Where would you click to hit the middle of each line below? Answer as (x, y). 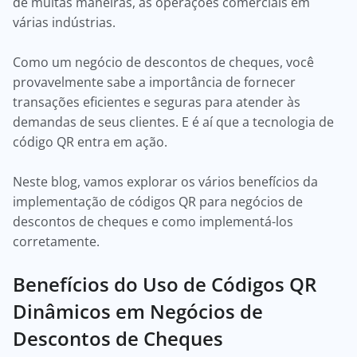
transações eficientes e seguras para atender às (157, 102)
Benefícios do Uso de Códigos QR (165, 284)
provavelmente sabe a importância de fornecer (154, 82)
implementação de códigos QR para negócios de (158, 202)
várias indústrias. (66, 22)
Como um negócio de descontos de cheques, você (163, 62)
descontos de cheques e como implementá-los (153, 222)
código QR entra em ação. (92, 142)
